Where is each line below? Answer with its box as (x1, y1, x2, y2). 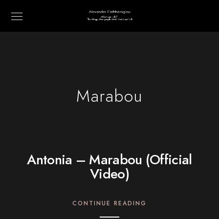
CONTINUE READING (72, 199, 147, 207)
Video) (90, 164, 129, 183)
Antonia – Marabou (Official (27, 150, 192, 169)
